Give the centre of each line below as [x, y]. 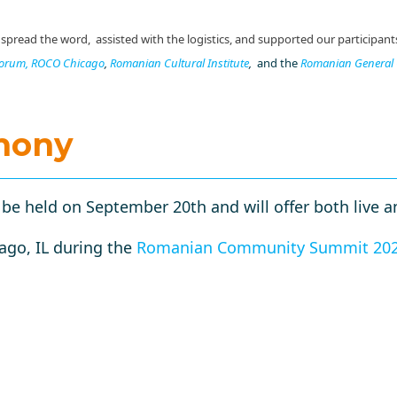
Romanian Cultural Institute [179, 62]
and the [274, 62]
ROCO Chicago [67, 62]
